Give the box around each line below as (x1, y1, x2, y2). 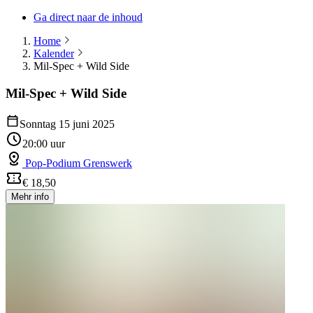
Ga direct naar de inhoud (34, 11, 143, 23)
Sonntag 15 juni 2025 (20, 118, 115, 131)
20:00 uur (22, 138, 65, 150)
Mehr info (11, 191, 49, 203)
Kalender (34, 48, 74, 59)
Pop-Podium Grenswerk (22, 157, 132, 170)
